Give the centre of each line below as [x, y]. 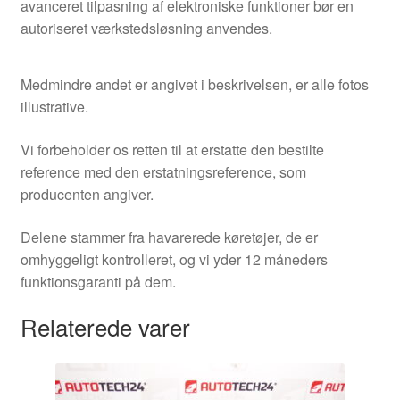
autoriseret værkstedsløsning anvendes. [146, 28]
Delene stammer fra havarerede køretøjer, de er [169, 237]
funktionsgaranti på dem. [98, 281]
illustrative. [54, 107]
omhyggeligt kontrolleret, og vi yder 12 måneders [174, 259]
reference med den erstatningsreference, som [163, 171]
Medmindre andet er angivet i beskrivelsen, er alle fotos [194, 85]
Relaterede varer [105, 327]
